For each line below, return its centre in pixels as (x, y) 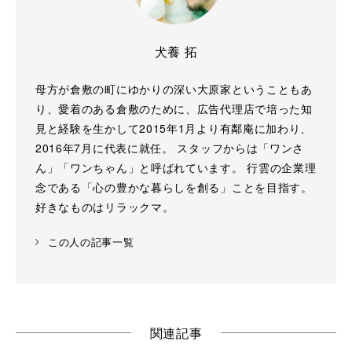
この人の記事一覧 (91, 243)
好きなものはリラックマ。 (104, 207)
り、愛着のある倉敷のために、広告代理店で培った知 (174, 109)
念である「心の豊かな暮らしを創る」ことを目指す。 (174, 187)
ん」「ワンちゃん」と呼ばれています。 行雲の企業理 (176, 168)
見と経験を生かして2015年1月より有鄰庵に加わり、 (174, 128)
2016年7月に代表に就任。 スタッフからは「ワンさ (170, 148)
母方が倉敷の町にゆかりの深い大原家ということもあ (174, 89)
